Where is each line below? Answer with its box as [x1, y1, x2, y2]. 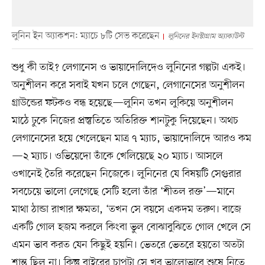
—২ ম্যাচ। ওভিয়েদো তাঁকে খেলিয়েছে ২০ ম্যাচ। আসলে [11, 149, 223, 164]
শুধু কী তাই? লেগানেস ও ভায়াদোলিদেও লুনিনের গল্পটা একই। [11, 60, 245, 75]
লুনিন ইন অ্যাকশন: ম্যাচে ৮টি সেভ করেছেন [11, 30, 160, 43]
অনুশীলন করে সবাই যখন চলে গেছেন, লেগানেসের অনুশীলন [11, 78, 245, 93]
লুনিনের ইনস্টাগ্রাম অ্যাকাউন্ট [167, 31, 244, 42]
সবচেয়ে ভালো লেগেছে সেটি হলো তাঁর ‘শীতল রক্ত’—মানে [11, 185, 235, 199]
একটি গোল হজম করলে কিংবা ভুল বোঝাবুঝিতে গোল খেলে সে [11, 220, 251, 235]
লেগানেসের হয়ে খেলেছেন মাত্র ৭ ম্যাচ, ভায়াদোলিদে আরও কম [11, 131, 251, 146]
